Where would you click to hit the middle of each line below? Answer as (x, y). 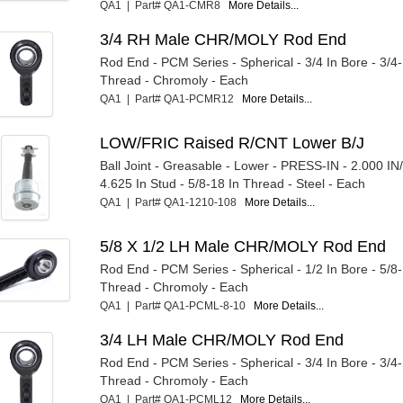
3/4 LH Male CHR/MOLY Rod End (222, 340)
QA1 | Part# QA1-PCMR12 (171, 99)
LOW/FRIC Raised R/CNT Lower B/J (233, 143)
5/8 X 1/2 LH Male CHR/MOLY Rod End (243, 246)
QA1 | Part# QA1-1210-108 (173, 202)
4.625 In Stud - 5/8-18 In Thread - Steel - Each (233, 183)
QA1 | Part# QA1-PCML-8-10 (177, 305)
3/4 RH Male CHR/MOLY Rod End (224, 39)
